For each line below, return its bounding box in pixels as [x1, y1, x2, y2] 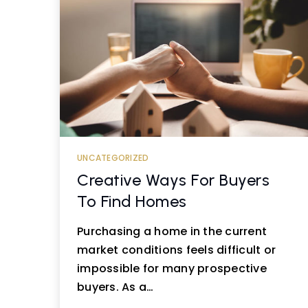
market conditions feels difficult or [77, 242, 276, 258]
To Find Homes [77, 191, 187, 211]
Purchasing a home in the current [77, 223, 267, 239]
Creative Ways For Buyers [77, 170, 269, 190]
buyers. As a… [77, 279, 154, 295]
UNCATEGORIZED [77, 152, 149, 164]
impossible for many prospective [77, 261, 267, 276]
